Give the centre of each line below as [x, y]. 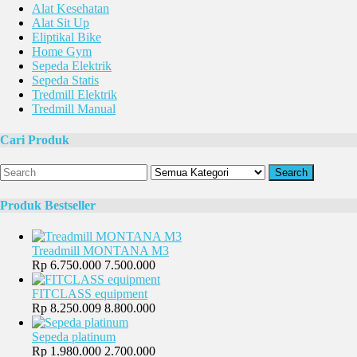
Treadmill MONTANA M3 [100, 251]
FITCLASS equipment [90, 294]
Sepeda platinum [74, 337]
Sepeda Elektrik [72, 65]
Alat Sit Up [61, 22]
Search [291, 173]
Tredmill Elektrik [75, 94]
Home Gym [62, 51]
